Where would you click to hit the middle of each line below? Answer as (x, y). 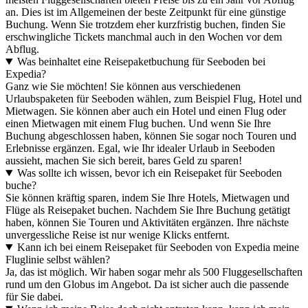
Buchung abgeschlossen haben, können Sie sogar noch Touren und (151, 136)
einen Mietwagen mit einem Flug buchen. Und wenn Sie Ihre (138, 124)
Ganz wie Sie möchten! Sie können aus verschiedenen (123, 87)
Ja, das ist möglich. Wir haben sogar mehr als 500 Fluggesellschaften (154, 272)
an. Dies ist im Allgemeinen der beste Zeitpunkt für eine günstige (146, 12)
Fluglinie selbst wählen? (58, 260)
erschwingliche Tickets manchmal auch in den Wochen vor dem (144, 37)
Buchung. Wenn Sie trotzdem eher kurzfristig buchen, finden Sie (145, 25)
